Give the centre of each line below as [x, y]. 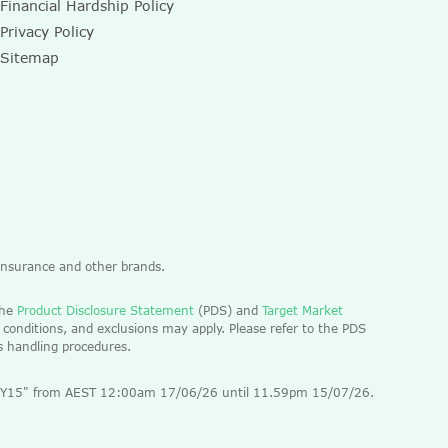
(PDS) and [228, 310]
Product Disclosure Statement [103, 310]
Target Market [302, 310]
